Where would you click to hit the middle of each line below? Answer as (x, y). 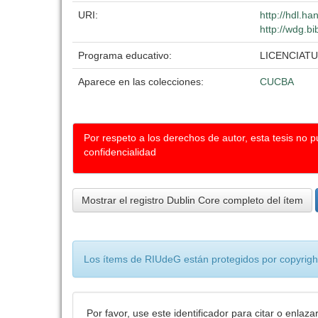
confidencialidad (120, 152)
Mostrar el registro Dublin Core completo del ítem (192, 200)
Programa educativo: (126, 55)
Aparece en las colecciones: (141, 82)
